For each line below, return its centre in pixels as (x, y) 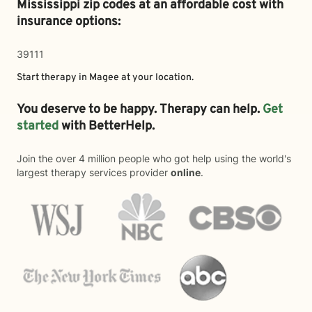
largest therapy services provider (94, 172)
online (186, 172)
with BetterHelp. (109, 126)
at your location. (156, 78)
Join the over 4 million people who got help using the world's (154, 158)
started (39, 126)
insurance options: (69, 22)
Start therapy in (53, 78)
